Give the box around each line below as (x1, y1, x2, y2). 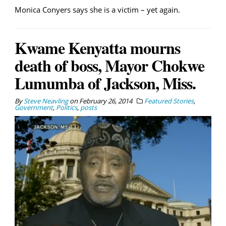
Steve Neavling (24, 96, 68, 105)
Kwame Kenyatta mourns (15, 35, 180, 60)
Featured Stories (144, 96, 194, 105)
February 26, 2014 (79, 96, 132, 105)
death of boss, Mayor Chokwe (15, 53, 204, 77)
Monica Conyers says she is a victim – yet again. (15, 4, 180, 15)
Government (15, 102, 53, 112)
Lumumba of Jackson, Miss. (15, 71, 196, 95)
